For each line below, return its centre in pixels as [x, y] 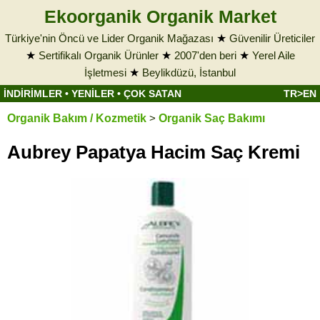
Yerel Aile [273, 55]
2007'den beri [205, 55]
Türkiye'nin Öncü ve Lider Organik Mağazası [109, 38]
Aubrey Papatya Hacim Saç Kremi [154, 152]
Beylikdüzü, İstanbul [189, 72]
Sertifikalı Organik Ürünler [98, 55]
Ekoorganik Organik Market [160, 16]
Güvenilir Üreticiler [272, 38]
